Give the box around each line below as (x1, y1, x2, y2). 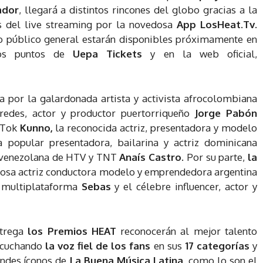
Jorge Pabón (195, 106, 258, 119)
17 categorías (184, 239, 252, 252)
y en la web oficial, (142, 47, 258, 60)
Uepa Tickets (73, 47, 143, 60)
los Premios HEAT (28, 224, 116, 237)
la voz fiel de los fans (42, 239, 151, 252)
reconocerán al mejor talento (116, 224, 258, 237)
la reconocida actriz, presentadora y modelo (52, 121, 257, 134)
